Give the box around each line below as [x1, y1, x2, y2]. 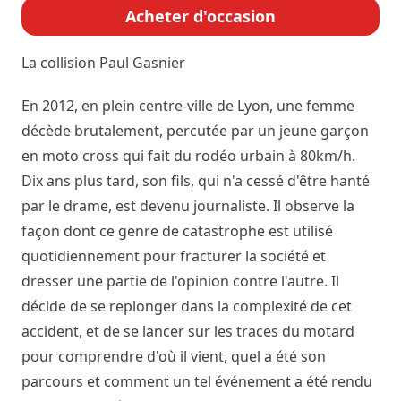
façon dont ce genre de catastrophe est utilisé [21, 221, 333, 241]
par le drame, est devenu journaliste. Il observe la [21, 196, 354, 216]
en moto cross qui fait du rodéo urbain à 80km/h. [21, 146, 355, 166]
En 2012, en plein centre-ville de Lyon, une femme [21, 96, 354, 115]
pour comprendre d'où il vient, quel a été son [21, 346, 326, 366]
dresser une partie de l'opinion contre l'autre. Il [21, 271, 339, 291]
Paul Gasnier [99, 53, 185, 73]
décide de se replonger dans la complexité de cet [21, 296, 352, 316]
